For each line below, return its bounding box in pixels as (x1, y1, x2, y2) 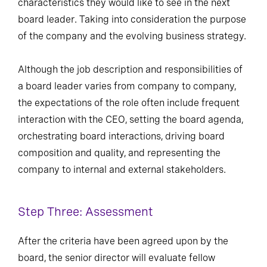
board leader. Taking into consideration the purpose (18, 13, 246, 25)
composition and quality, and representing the (18, 147, 221, 159)
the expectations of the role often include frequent (18, 97, 240, 108)
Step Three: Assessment (18, 204, 153, 219)
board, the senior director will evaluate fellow (18, 252, 215, 263)
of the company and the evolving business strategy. (18, 30, 246, 42)
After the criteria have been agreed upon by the (18, 235, 228, 247)
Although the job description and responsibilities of (18, 63, 243, 75)
